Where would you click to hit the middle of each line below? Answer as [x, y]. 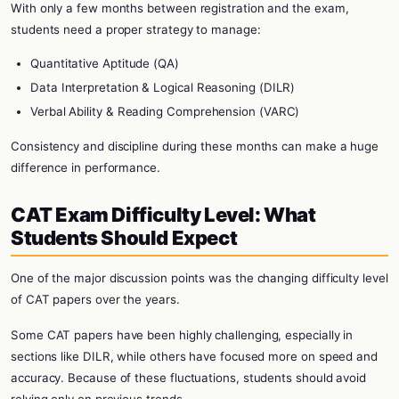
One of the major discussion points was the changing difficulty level [199, 278]
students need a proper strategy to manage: [136, 29]
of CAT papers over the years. [95, 299]
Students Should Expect [124, 238]
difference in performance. [85, 167]
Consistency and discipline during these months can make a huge [195, 146]
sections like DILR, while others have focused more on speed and [194, 356]
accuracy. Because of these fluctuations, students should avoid [189, 378]
